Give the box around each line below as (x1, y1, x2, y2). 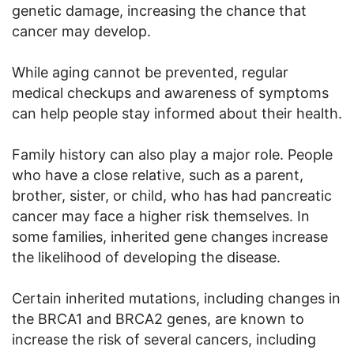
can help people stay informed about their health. (12, 104, 342, 122)
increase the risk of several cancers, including (12, 330, 316, 348)
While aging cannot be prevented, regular (12, 63, 288, 81)
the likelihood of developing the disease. (12, 248, 281, 265)
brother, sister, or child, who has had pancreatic (12, 186, 332, 204)
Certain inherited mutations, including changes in (12, 289, 341, 307)
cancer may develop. (12, 22, 151, 40)
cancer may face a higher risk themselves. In (12, 207, 310, 224)
